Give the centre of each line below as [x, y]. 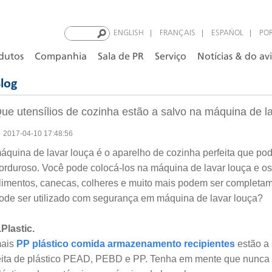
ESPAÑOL [227, 33]
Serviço [171, 57]
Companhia [61, 57]
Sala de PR [121, 57]
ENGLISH [129, 33]
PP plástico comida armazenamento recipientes [127, 244]
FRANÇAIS [178, 33]
